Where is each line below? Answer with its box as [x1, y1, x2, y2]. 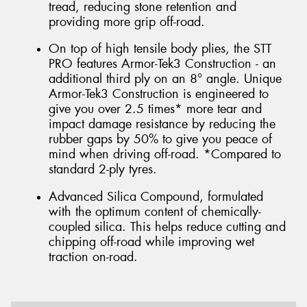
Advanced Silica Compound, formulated [49, 188, 263, 205]
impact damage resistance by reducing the [49, 116, 275, 133]
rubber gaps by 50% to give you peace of [49, 131, 272, 148]
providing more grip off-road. [49, 13, 205, 30]
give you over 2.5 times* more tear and [49, 101, 262, 118]
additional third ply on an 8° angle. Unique [49, 71, 282, 88]
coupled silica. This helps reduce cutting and [49, 219, 286, 235]
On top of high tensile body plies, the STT [49, 40, 271, 58]
